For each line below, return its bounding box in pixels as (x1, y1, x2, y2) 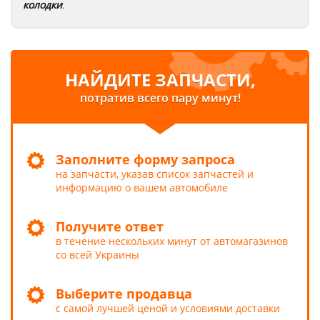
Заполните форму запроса (56, 151, 235, 168)
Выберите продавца (56, 285, 192, 302)
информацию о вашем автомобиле (56, 181, 228, 194)
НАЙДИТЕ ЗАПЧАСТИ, (64, 68, 256, 91)
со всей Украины (56, 248, 139, 261)
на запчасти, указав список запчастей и (56, 167, 254, 181)
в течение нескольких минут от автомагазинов (56, 234, 288, 248)
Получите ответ (56, 218, 164, 235)
